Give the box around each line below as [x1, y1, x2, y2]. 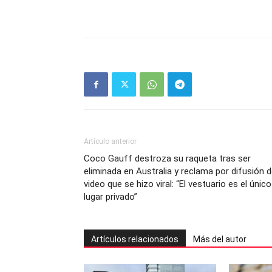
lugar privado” [84, 191, 137, 202]
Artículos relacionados [91, 234, 178, 244]
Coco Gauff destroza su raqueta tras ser [84, 153, 251, 164]
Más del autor [193, 234, 246, 244]
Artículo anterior [84, 137, 137, 146]
